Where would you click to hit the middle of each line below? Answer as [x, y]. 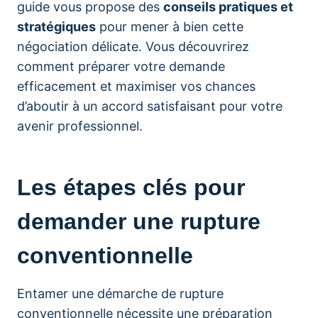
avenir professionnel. [80, 126]
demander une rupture [139, 221]
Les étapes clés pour [131, 187]
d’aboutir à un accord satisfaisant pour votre [150, 106]
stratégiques [56, 27]
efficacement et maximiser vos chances [136, 86]
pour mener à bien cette [170, 27]
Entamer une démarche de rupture [120, 294]
